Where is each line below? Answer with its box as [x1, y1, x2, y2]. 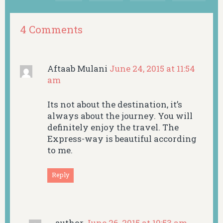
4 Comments [20, 22, 83, 36]
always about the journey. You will [47, 110, 193, 121]
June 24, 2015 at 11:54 [110, 63, 196, 75]
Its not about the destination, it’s [47, 98, 183, 110]
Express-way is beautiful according [47, 132, 197, 144]
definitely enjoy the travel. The [47, 121, 179, 133]
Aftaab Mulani [47, 63, 110, 75]
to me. [47, 144, 73, 156]
